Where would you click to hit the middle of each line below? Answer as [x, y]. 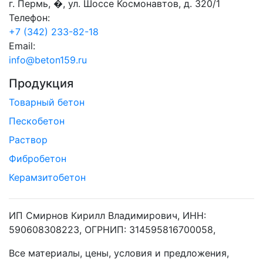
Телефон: [29, 17]
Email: [22, 45]
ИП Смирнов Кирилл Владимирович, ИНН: [107, 215]
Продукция [41, 83]
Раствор [28, 139]
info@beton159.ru [48, 60]
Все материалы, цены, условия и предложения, [119, 253]
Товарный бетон [47, 102]
